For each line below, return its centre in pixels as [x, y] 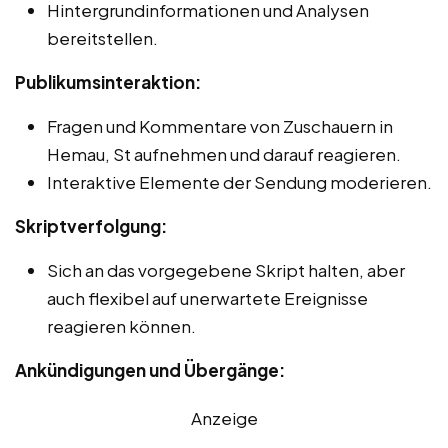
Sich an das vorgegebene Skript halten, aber [226, 269]
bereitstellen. [102, 37]
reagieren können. [121, 325]
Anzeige [224, 417]
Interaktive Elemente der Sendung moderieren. [239, 181]
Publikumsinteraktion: [108, 81]
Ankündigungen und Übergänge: [150, 369]
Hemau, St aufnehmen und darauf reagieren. [224, 153]
